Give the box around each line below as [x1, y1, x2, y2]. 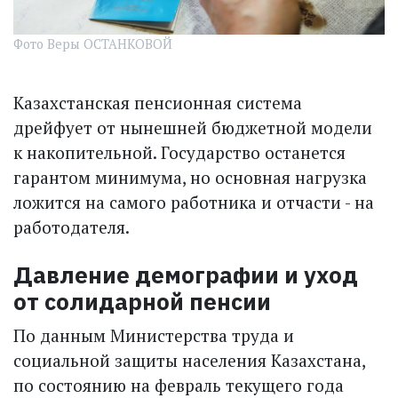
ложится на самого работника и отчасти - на [13, 191, 374, 214]
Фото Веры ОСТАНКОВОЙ [13, 35, 172, 52]
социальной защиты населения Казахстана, [13, 348, 365, 371]
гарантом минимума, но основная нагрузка [13, 166, 367, 189]
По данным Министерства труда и [13, 323, 294, 346]
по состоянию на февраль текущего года [13, 373, 344, 396]
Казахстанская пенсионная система [13, 92, 302, 115]
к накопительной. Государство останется [13, 141, 346, 164]
